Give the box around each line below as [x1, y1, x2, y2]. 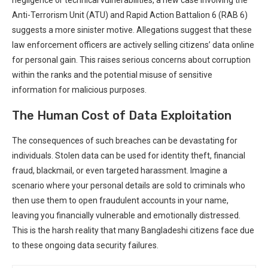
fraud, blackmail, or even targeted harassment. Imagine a [12, 165, 227, 175]
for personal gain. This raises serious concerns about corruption [12, 54, 251, 65]
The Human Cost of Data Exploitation [12, 108, 232, 123]
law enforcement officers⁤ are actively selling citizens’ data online [12, 39, 254, 50]
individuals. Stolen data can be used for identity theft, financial [12, 150, 245, 160]
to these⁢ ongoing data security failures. [12, 240, 159, 250]
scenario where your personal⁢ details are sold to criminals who [12, 180, 245, 190]
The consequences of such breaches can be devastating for [12, 135, 237, 145]
